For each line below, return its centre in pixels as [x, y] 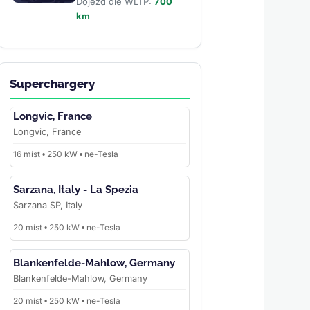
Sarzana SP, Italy [47, 206]
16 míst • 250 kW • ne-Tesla [65, 154]
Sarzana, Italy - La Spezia [75, 190]
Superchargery [52, 84]
